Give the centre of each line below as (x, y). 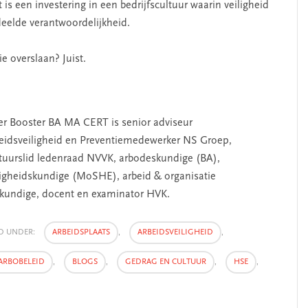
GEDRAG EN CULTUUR (166, 262)
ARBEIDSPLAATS (81, 232)
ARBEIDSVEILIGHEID (175, 232)
